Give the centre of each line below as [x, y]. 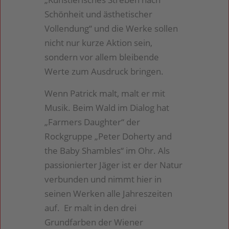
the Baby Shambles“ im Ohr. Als [107, 150]
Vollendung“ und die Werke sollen [111, 29]
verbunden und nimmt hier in [103, 179]
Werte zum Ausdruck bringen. [104, 72]
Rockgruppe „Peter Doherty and [108, 136]
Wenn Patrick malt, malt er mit [105, 93]
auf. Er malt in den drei [91, 208]
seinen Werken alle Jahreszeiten [109, 193]
